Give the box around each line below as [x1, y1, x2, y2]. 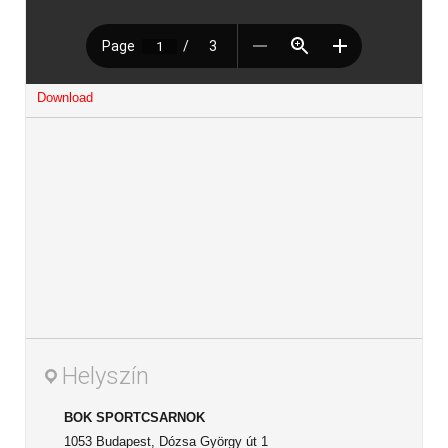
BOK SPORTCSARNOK [64, 410, 205, 426]
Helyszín [62, 362, 149, 391]
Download [37, 90, 93, 106]
